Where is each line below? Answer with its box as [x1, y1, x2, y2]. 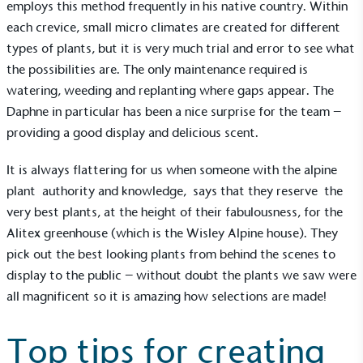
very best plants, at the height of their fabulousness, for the [6, 203, 343, 220]
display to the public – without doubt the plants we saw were [6, 267, 357, 283]
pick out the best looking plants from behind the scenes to [6, 246, 335, 262]
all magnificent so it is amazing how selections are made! [6, 288, 327, 304]
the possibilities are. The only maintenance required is [6, 61, 308, 77]
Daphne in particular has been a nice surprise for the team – [6, 103, 341, 119]
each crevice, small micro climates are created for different [6, 19, 340, 35]
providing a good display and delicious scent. [6, 124, 258, 140]
